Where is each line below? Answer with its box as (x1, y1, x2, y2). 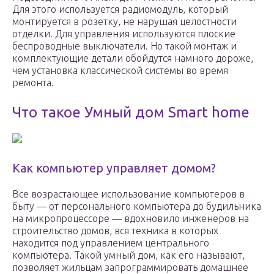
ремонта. (12, 77, 54, 89)
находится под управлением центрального (12, 237, 209, 249)
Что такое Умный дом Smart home (12, 104, 250, 121)
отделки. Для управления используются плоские (12, 28, 235, 40)
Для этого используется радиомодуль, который (12, 4, 228, 15)
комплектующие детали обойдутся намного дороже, (12, 53, 253, 64)
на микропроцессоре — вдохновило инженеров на (12, 213, 249, 224)
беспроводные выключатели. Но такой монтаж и (12, 40, 237, 52)
